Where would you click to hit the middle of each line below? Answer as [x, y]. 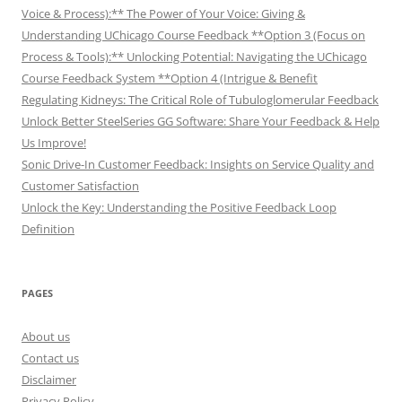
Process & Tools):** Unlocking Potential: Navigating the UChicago [194, 56]
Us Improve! [54, 142]
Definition [48, 228]
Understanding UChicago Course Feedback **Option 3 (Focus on [193, 35]
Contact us [50, 358]
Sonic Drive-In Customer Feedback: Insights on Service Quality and [198, 164]
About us [46, 336]
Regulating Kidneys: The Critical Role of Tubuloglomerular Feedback [200, 99]
